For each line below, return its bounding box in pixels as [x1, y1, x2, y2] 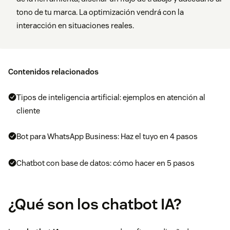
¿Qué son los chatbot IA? [8, 194, 182, 215]
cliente [16, 106, 40, 116]
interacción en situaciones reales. [16, 21, 134, 31]
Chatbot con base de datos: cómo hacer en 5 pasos [16, 158, 195, 168]
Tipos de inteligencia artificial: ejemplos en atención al [16, 92, 205, 103]
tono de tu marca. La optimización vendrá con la [16, 7, 184, 17]
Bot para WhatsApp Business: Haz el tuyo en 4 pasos [16, 131, 198, 142]
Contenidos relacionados [8, 67, 99, 77]
